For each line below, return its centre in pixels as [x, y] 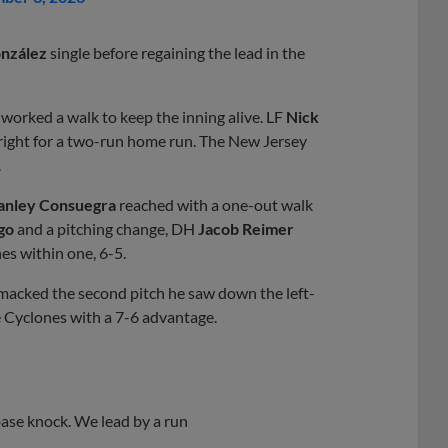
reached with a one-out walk [214, 204]
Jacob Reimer [246, 228]
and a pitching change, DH [106, 228]
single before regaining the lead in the [176, 52]
